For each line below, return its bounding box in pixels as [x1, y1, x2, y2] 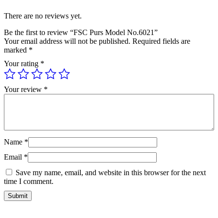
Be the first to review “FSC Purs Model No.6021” [4, 28, 158, 37]
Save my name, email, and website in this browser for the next [16, 168, 206, 177]
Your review [4, 85, 44, 94]
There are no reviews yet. [4, 12, 82, 20]
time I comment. [4, 177, 54, 186]
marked [4, 46, 29, 54]
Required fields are [132, 37, 190, 46]
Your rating [4, 59, 40, 68]
